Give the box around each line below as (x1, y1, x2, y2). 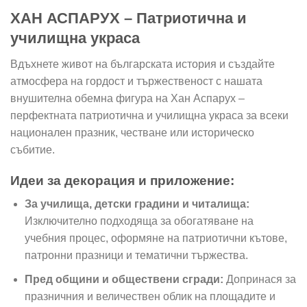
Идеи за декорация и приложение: (10, 173, 234, 188)
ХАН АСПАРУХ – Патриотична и (10, 9, 247, 27)
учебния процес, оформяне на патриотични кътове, (24, 232, 287, 245)
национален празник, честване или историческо (10, 127, 254, 139)
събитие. (10, 144, 55, 156)
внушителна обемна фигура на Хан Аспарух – (10, 93, 245, 105)
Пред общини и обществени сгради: (24, 273, 223, 286)
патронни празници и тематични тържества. (24, 249, 248, 262)
